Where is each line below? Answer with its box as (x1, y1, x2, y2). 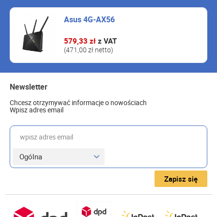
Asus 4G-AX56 (64, 14, 115, 25)
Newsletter (10, 81, 47, 92)
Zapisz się (164, 174, 198, 184)
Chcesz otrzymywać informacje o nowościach (10, 98, 147, 107)
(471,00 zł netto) (64, 45, 113, 54)
